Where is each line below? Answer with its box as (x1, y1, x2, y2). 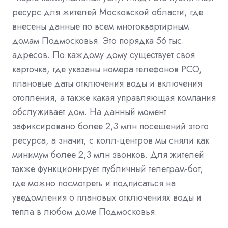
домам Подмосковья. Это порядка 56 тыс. (12, 34, 184, 48)
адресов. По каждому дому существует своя (12, 48, 195, 62)
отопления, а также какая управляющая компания (12, 91, 216, 105)
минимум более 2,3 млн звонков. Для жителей (12, 148, 204, 162)
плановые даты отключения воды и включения (12, 77, 202, 91)
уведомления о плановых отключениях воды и (12, 191, 202, 205)
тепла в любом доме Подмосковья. (12, 205, 157, 219)
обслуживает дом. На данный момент (12, 105, 166, 119)
